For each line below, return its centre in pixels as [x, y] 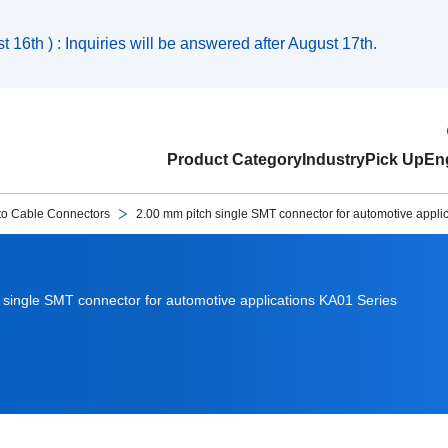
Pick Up [394, 159]
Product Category [234, 159]
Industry [333, 159]
